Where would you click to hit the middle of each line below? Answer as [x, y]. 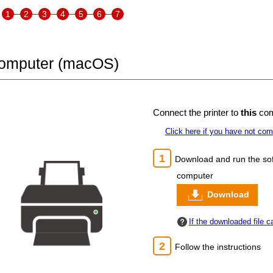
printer [216, 113]
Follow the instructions [218, 246]
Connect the [178, 113]
